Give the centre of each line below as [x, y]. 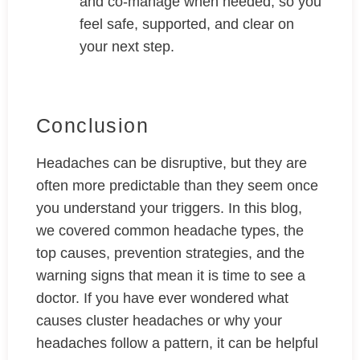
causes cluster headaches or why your [159, 321]
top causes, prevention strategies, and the [170, 254]
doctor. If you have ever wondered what [162, 299]
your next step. [129, 47]
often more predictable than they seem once [177, 186]
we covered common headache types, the [170, 231]
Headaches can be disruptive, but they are [172, 164]
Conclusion [92, 126]
